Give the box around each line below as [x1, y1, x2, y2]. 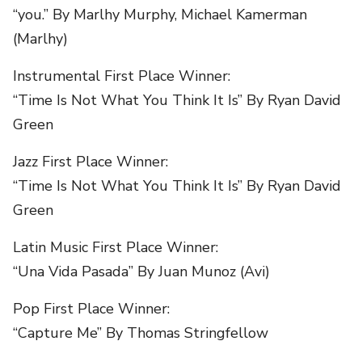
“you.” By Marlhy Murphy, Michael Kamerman [13, 4, 307, 24]
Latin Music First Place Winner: [13, 237, 218, 257]
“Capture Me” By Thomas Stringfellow [13, 322, 268, 343]
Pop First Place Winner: [13, 298, 170, 318]
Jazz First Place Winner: [13, 151, 168, 171]
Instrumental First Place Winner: [13, 65, 230, 86]
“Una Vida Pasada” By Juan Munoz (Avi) [13, 261, 270, 281]
